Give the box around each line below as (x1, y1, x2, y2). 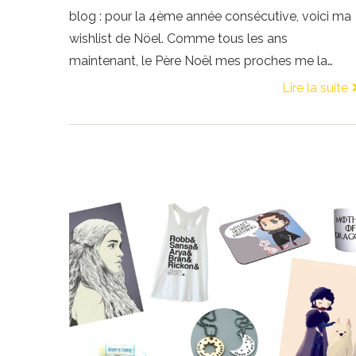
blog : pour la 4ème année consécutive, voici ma (69, 8, 351, 24)
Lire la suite (281, 79, 348, 95)
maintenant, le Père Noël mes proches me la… (69, 52, 333, 68)
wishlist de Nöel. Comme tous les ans (69, 30, 288, 46)
